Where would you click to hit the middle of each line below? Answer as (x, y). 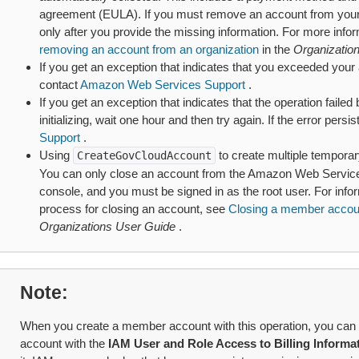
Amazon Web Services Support (162, 85)
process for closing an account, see (133, 209)
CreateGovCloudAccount (144, 155)
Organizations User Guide (107, 226)
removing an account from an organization (149, 49)
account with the (64, 343)
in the (276, 49)
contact (59, 85)
